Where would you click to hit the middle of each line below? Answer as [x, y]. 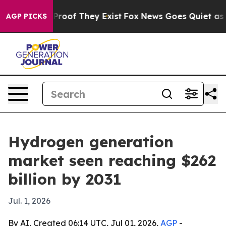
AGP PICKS [26, 16]
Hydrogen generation [91, 142]
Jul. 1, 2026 [29, 201]
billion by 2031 [65, 179]
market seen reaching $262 [112, 160]
